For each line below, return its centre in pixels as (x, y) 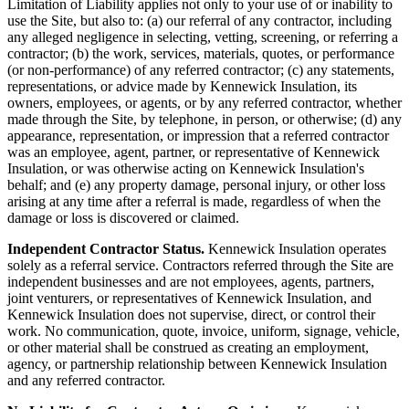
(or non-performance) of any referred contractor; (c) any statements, (201, 70)
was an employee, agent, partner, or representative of (158, 152)
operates (362, 249)
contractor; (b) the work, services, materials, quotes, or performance (201, 53)
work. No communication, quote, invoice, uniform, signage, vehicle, (204, 331)
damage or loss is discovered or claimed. (123, 218)
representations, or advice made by (109, 86)
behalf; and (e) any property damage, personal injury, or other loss (196, 185)
